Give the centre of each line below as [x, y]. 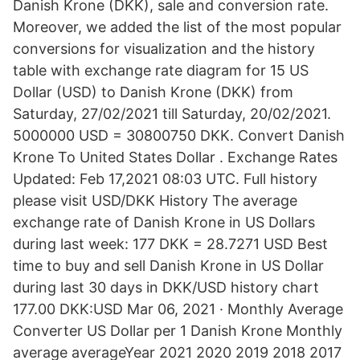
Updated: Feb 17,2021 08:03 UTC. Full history [165, 179]
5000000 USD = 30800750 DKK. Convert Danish [179, 135]
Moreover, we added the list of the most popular [177, 27]
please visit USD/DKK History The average [155, 200]
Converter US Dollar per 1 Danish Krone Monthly [178, 331]
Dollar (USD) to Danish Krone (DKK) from [153, 92]
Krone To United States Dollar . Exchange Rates [175, 157]
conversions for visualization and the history [164, 49]
